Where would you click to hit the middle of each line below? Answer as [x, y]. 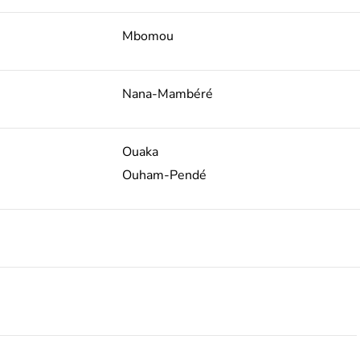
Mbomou [147, 36]
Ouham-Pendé [164, 175]
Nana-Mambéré [167, 94]
